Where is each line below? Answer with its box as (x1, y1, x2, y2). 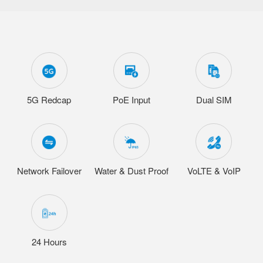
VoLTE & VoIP (187, 164, 241, 177)
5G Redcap (27, 93, 72, 106)
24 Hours (31, 235, 67, 248)
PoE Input (112, 93, 150, 106)
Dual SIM (195, 93, 232, 106)
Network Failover (16, 164, 82, 177)
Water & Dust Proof (94, 164, 168, 177)
